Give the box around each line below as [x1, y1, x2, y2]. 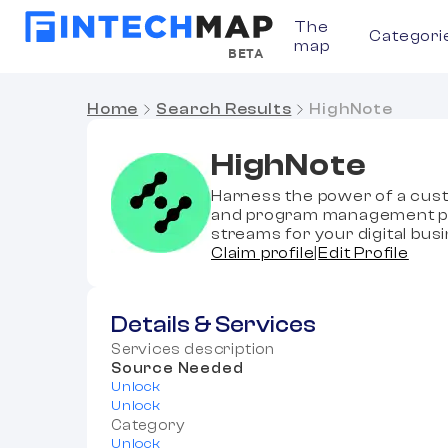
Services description [111, 341, 275, 358]
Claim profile [211, 244, 315, 262]
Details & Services [111, 312, 316, 338]
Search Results [156, 100, 292, 118]
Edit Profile [318, 244, 409, 262]
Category [111, 417, 185, 434]
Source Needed [111, 360, 244, 377]
